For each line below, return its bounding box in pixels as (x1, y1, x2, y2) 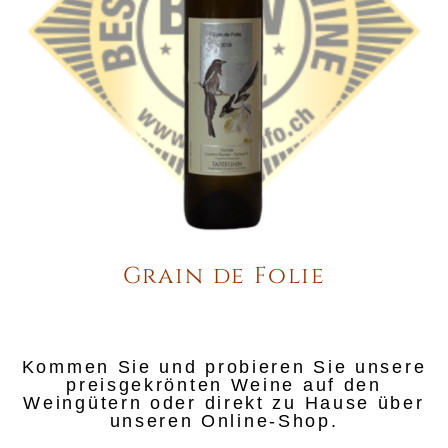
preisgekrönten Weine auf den (66, 374, 382, 395)
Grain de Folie (122, 260, 326, 292)
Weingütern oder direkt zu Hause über (23, 392, 425, 413)
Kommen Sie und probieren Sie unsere (21, 356, 427, 377)
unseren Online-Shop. (109, 410, 339, 431)
